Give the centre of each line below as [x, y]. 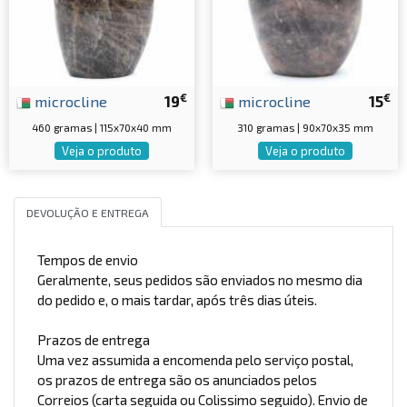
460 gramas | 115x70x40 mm [102, 128]
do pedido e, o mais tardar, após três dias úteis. [177, 300]
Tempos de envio [88, 260]
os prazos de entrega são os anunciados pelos [177, 380]
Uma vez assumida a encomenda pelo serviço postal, [195, 360]
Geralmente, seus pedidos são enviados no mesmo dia [200, 280]
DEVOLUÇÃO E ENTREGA [87, 212]
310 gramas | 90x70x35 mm [305, 128]
